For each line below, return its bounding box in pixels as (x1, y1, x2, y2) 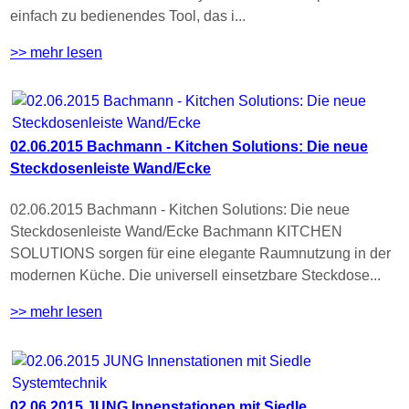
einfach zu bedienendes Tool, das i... (10, 7, 246, 24)
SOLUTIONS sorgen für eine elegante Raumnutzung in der (10, 246, 391, 262)
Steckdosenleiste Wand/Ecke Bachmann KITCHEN (10, 224, 342, 240)
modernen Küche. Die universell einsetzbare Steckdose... (10, 267, 381, 284)
